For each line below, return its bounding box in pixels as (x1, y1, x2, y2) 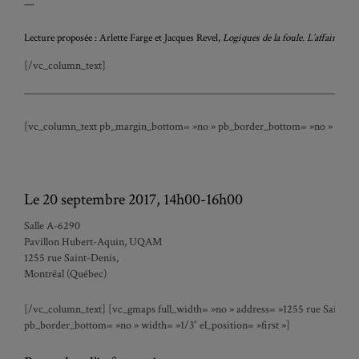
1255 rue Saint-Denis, (24, 251, 119, 265)
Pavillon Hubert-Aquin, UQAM (24, 235, 162, 249)
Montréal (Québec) (24, 267, 107, 281)
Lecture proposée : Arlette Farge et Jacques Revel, (24, 31, 223, 45)
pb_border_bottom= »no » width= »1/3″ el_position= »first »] (24, 318, 290, 333)
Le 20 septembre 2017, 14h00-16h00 (24, 189, 243, 210)
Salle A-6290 (24, 219, 80, 233)
